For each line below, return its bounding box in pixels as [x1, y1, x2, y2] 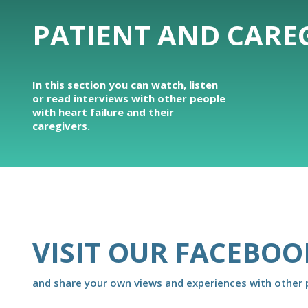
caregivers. [32, 119, 90, 133]
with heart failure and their [32, 105, 174, 119]
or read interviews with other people [32, 91, 225, 105]
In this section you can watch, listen [32, 78, 218, 91]
